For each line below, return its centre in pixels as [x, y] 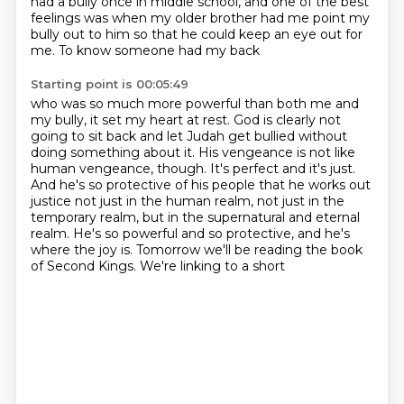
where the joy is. [83, 250]
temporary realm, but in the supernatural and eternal [195, 217]
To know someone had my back [159, 50]
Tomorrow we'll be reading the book [249, 250]
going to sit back [85, 136]
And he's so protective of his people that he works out [200, 185]
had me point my [315, 18]
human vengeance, [93, 169]
